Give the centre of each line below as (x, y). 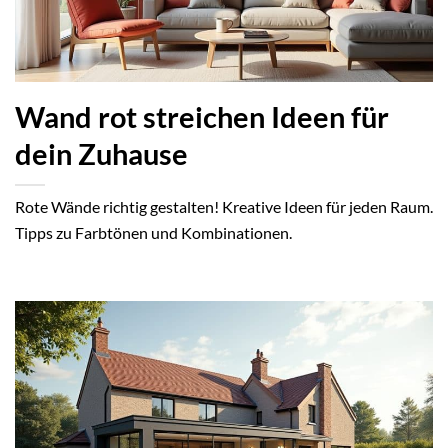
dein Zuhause (101, 154)
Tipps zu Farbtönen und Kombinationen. (153, 233)
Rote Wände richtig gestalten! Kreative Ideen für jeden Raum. (224, 207)
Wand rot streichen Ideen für (202, 117)
